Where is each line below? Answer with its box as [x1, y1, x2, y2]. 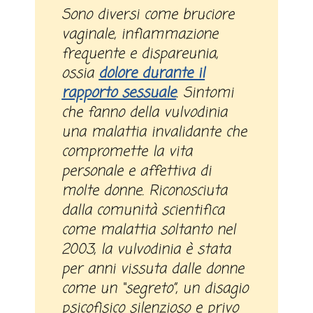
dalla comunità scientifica [61, 200, 225, 222]
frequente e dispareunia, [61, 43, 219, 66]
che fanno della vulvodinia [61, 102, 228, 124]
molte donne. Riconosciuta [61, 180, 228, 203]
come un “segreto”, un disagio [61, 278, 249, 300]
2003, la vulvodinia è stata [61, 239, 231, 261]
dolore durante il [99, 63, 205, 85]
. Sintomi [176, 82, 234, 105]
